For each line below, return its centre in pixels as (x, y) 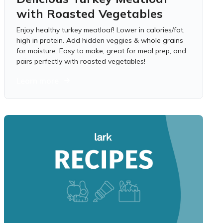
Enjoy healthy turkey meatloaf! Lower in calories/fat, (101, 30)
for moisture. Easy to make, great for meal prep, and (101, 51)
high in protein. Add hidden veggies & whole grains (100, 40)
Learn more (38, 81)
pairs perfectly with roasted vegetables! (81, 61)
